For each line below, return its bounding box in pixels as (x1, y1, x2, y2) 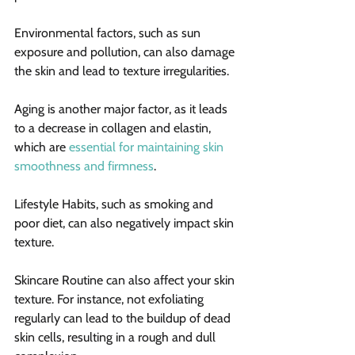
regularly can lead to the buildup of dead (14, 310, 234, 326)
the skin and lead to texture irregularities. (14, 63, 229, 78)
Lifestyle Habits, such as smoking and (14, 196, 216, 212)
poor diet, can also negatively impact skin (14, 215, 237, 231)
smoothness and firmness (14, 158, 154, 174)
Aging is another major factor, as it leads (14, 101, 231, 116)
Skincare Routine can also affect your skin (14, 272, 238, 288)
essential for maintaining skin (69, 139, 227, 155)
